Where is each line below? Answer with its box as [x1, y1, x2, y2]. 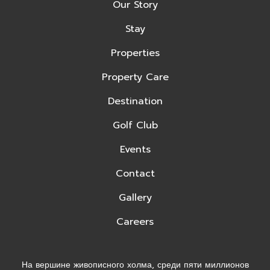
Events [119, 142, 151, 157]
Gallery [118, 190, 152, 205]
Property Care [101, 69, 169, 84]
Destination [107, 93, 163, 108]
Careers [116, 214, 154, 229]
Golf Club [112, 118, 158, 133]
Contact [115, 166, 155, 181]
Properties [110, 45, 160, 60]
